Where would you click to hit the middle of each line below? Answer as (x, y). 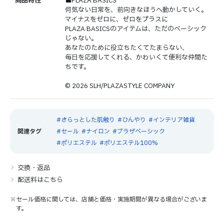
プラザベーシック (141, 131)
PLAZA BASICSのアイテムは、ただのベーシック (136, 29)
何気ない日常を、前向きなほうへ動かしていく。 (136, 10)
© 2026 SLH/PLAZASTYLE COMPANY (120, 86)
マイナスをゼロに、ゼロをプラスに (116, 19)
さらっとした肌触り (88, 120)
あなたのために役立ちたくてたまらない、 (127, 48)
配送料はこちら (40, 180)
